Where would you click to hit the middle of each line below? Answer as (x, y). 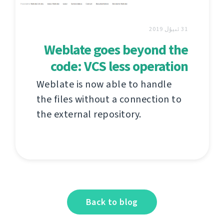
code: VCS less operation (119, 66)
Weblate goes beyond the (116, 49)
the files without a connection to (109, 99)
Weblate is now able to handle (104, 84)
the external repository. (89, 114)
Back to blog (112, 202)
